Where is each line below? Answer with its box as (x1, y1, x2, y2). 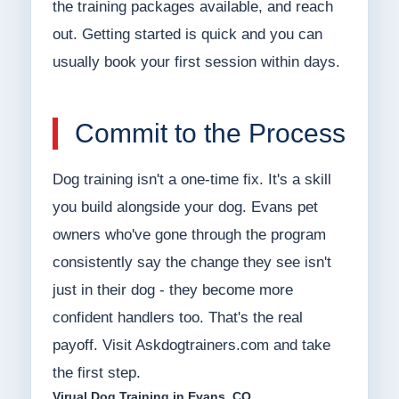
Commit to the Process (74, 118, 346, 149)
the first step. (52, 364, 141, 382)
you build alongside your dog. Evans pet (52, 199, 318, 216)
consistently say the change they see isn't (52, 254, 331, 272)
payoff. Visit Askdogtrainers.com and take (52, 337, 330, 354)
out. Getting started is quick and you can (52, 26, 322, 44)
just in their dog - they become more (52, 281, 293, 299)
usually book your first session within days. (52, 53, 340, 71)
